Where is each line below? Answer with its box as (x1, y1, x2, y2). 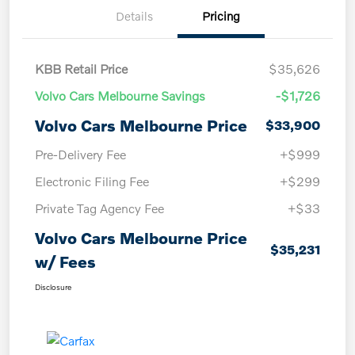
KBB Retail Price (35, 60, 128, 76)
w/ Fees (35, 251, 96, 271)
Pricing (202, 8, 240, 23)
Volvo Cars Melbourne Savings (35, 87, 205, 103)
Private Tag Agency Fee (35, 200, 164, 216)
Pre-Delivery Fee (35, 146, 126, 162)
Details (115, 8, 153, 23)
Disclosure (35, 281, 71, 292)
